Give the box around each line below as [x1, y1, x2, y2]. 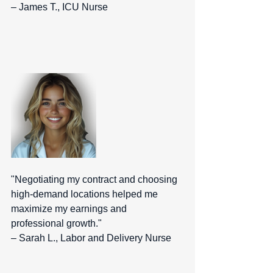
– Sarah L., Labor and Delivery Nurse [11, 233, 176, 244]
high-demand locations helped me [11, 189, 160, 200]
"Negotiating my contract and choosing [11, 174, 180, 185]
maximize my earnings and [11, 204, 129, 214]
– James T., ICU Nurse [11, 2, 113, 13]
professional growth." [11, 218, 104, 229]
